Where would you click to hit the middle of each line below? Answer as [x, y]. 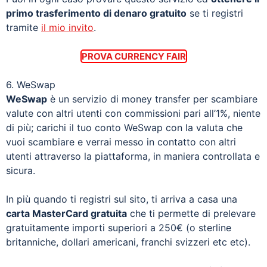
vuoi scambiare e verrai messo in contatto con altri [121, 142]
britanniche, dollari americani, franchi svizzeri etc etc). [128, 242]
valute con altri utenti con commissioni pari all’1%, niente [133, 113]
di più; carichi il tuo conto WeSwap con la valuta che [124, 127]
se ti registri [215, 13]
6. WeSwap [31, 84]
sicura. [21, 170]
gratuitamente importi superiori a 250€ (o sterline [119, 227]
